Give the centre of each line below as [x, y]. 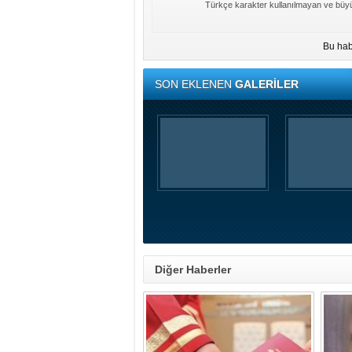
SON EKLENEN [195, 84]
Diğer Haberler [193, 269]
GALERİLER [267, 84]
